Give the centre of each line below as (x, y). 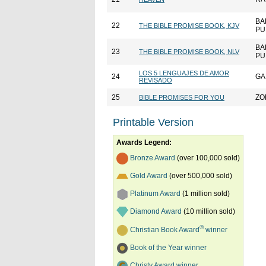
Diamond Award (156, 212)
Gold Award (149, 176)
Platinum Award (155, 194)
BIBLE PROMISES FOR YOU (182, 97)
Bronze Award (153, 158)
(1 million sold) (205, 194)
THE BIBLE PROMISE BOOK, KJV (189, 26)
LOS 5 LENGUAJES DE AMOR (184, 73)
